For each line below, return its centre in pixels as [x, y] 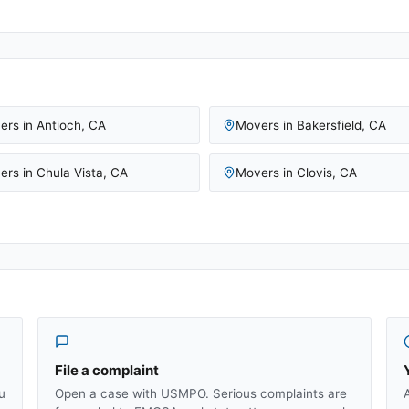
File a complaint [107, 370]
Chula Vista [70, 172]
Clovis [315, 172]
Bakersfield [329, 125]
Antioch [59, 125]
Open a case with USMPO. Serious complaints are [201, 393]
